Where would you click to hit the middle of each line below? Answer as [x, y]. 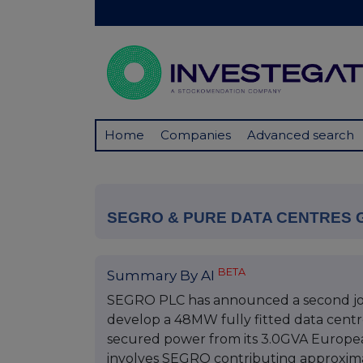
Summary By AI [162, 276]
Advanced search [301, 135]
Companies [196, 135]
